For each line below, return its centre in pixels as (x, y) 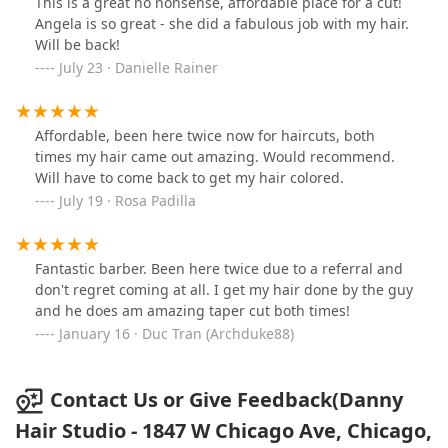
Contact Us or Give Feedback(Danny (226, 399)
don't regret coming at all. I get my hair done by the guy (224, 289)
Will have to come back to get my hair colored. (189, 177)
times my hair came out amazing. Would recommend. (215, 156)
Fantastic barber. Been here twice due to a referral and (219, 268)
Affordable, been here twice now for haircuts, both (205, 135)
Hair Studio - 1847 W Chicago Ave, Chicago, (223, 431)
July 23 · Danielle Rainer (138, 67)
